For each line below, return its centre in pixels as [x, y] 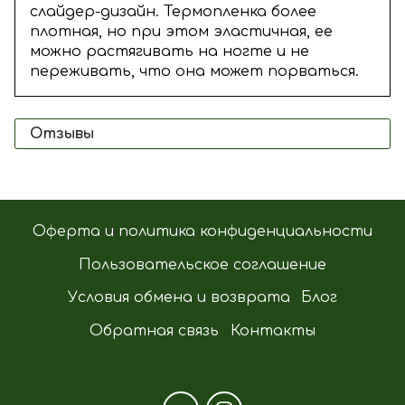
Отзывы [62, 134]
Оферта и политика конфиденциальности [202, 231]
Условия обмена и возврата [179, 298]
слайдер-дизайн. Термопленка [148, 12]
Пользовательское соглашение [202, 264]
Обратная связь [155, 331]
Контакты [273, 331]
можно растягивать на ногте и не [170, 52]
